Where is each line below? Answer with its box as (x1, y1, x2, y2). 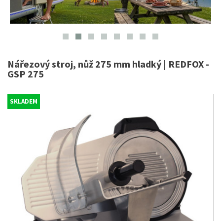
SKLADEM (10, 97, 37, 106)
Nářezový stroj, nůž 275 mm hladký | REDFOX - (7, 58, 209, 70)
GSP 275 (7, 68, 44, 80)
